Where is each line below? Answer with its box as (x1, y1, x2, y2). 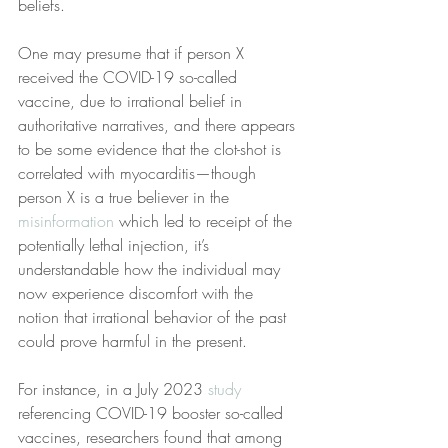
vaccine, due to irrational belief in (18, 90, 247, 112)
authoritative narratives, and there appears (18, 114, 300, 136)
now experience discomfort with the (18, 282, 258, 304)
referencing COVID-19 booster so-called (18, 402, 288, 424)
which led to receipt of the (114, 210, 297, 232)
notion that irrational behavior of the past (18, 306, 291, 328)
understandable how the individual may (18, 258, 285, 280)
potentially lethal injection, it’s (18, 234, 214, 256)
